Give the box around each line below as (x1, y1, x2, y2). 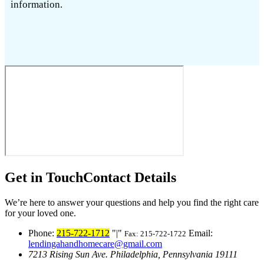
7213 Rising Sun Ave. (28, 249, 110, 260)
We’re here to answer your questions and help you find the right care (5, 197, 259, 208)
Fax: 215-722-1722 (124, 229, 186, 239)
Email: (189, 228, 213, 239)
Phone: (28, 228, 57, 239)
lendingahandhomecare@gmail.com (28, 239, 162, 249)
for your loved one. (5, 208, 76, 219)
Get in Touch (5, 170, 83, 186)
